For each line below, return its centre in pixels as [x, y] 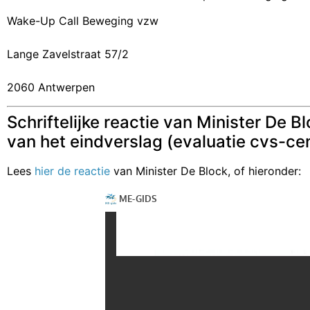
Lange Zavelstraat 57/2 [68, 54]
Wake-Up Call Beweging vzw [83, 21]
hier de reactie [74, 171]
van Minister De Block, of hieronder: [207, 171]
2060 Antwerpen [51, 88]
